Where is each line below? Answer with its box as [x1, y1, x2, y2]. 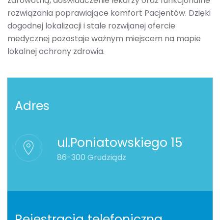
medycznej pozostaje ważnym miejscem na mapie [7, 33, 201, 45]
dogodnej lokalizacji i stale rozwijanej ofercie [7, 20, 175, 32]
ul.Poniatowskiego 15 [57, 134, 182, 152]
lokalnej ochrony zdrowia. [7, 46, 105, 57]
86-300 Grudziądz [57, 152, 126, 164]
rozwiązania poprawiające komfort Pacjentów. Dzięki [7, 7, 211, 19]
